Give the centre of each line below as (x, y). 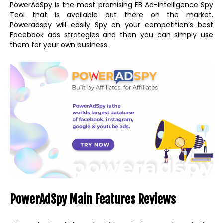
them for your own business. (59, 45)
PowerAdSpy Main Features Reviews (93, 199)
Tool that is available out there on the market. (111, 15)
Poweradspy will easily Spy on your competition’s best (111, 25)
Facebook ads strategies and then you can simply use (111, 35)
